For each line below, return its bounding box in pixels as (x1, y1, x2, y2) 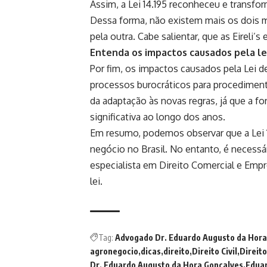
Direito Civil (192, 246, 237, 256)
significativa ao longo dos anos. (90, 110, 228, 123)
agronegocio (90, 246, 138, 256)
